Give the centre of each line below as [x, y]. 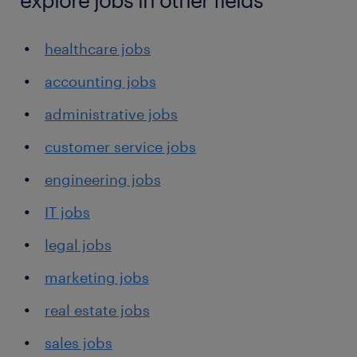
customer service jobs [120, 147]
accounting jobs [100, 81]
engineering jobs [103, 179]
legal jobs [78, 245]
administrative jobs [111, 114]
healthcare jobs [98, 49]
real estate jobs [97, 310]
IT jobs [67, 212]
